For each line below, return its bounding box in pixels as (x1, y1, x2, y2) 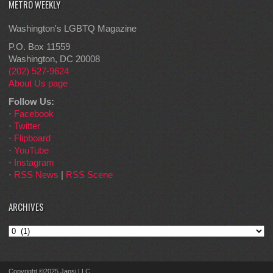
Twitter (14, 120, 40, 131)
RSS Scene (66, 169, 113, 180)
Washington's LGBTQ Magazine (9, 23, 136, 34)
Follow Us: (9, 96, 54, 107)
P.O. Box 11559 (9, 41, 70, 52)
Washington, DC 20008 (9, 53, 100, 64)
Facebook (14, 108, 54, 119)
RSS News (14, 169, 58, 180)
